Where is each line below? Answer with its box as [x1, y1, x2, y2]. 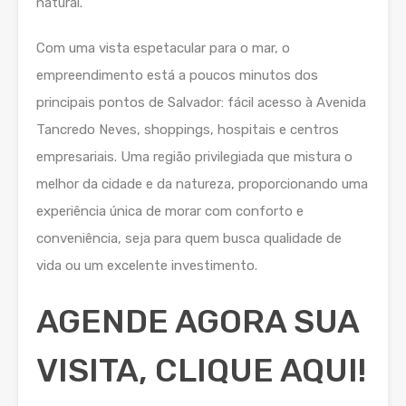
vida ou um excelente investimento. [36, 257, 257, 274]
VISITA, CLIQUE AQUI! [36, 351, 366, 390]
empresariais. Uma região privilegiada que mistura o [36, 149, 353, 165]
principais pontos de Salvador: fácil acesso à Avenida [36, 94, 366, 111]
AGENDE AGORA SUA [36, 302, 359, 341]
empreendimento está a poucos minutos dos [36, 67, 318, 83]
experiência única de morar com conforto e [36, 203, 304, 219]
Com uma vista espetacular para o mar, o [36, 40, 290, 56]
